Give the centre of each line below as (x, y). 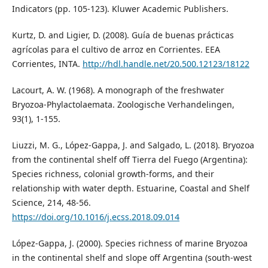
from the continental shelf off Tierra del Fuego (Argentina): (130, 159)
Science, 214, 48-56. (51, 202)
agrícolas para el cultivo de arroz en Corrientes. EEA (116, 49)
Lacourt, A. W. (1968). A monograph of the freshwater (118, 90)
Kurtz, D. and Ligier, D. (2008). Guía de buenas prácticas (123, 35)
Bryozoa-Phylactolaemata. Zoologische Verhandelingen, (123, 104)
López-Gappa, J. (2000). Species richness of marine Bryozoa (130, 243)
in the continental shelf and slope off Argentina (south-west (132, 257)
